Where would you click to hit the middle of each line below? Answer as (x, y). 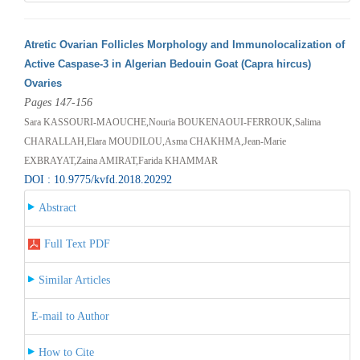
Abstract (57, 207)
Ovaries (43, 83)
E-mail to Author (70, 316)
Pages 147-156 (58, 102)
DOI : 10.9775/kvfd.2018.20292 (98, 179)
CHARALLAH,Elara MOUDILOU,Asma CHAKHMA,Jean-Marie (155, 141)
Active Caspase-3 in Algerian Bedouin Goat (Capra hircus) (167, 63)
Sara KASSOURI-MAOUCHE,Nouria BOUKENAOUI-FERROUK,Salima (172, 122)
